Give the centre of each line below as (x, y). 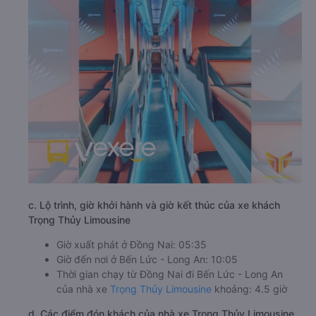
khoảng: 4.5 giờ (249, 289)
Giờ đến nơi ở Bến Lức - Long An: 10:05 (147, 260)
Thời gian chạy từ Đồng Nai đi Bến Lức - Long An (170, 274)
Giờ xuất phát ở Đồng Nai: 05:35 (132, 245)
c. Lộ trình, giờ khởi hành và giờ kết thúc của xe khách (154, 205)
